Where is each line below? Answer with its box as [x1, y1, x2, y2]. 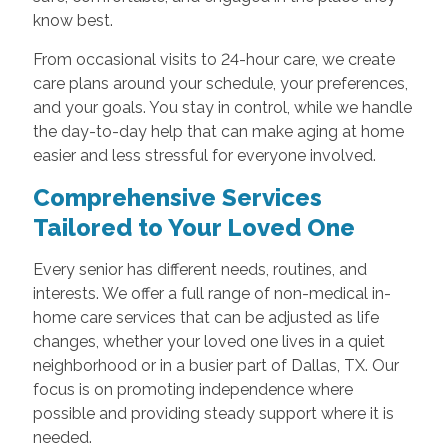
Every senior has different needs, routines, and [32, 260, 367, 280]
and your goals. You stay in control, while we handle [32, 98, 412, 118]
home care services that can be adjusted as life [32, 308, 379, 328]
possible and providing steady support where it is [32, 404, 394, 424]
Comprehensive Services [32, 183, 322, 213]
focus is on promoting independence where [32, 380, 353, 400]
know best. [32, 11, 113, 31]
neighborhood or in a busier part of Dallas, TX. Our [32, 356, 399, 376]
